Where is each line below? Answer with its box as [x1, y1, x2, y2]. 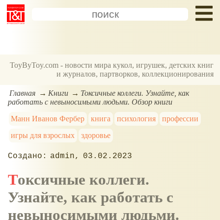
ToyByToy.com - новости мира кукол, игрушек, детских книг [10, 61, 214, 70]
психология [116, 114, 156, 123]
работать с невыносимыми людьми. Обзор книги [8, 97, 172, 106]
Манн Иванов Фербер [11, 114, 85, 123]
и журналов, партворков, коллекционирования [56, 70, 214, 79]
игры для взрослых [11, 131, 75, 139]
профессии [162, 114, 198, 123]
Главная [9, 88, 36, 97]
